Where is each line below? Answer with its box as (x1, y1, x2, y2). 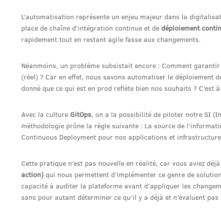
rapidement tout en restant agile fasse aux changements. (21, 35, 201, 44)
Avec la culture (21, 110, 70, 119)
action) (21, 170, 43, 180)
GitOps (70, 110, 91, 119)
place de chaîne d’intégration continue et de (21, 23, 161, 33)
